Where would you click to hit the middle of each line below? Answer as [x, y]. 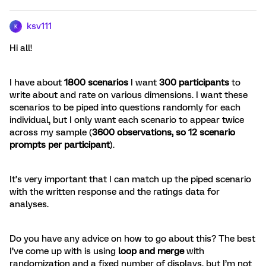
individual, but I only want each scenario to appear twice [127, 120]
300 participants [194, 83]
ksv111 [39, 26]
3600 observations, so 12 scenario [164, 132]
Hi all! [22, 48]
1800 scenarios [96, 83]
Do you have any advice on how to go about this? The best [132, 239]
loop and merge [151, 251]
